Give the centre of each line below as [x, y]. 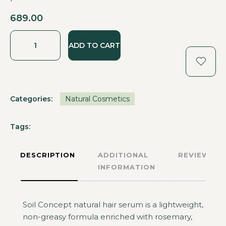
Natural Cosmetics [97, 99]
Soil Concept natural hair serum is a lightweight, [113, 205]
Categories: [31, 99]
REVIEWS [196, 155]
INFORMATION [127, 167]
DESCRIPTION [48, 155]
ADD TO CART [94, 45]
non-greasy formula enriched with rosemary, [107, 217]
